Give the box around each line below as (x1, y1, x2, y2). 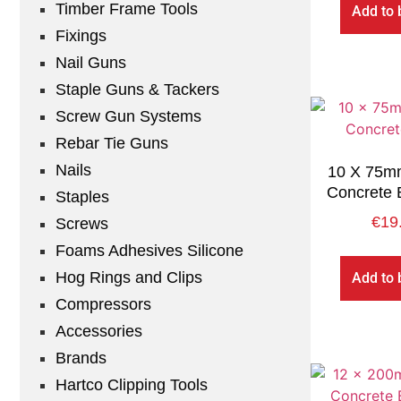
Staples (55, 188, 109, 207)
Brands (55, 349, 107, 368)
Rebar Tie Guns (55, 134, 168, 153)
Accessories (55, 322, 142, 341)
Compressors (55, 295, 151, 314)
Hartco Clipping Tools (55, 376, 208, 395)
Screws (55, 215, 108, 234)
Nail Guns (55, 54, 126, 73)
